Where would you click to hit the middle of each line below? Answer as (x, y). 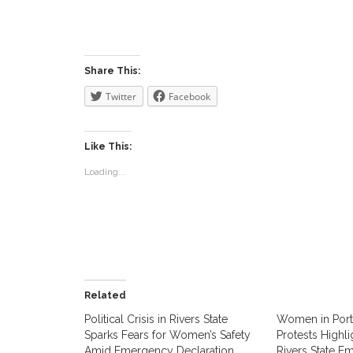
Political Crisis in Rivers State (156, 319)
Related (105, 295)
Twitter (121, 97)
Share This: (112, 71)
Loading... (105, 172)
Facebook (190, 97)
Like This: (108, 147)
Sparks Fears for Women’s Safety (167, 335)
